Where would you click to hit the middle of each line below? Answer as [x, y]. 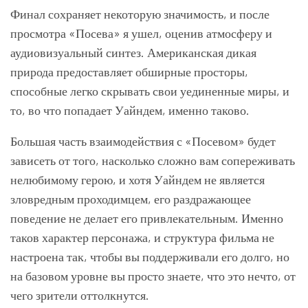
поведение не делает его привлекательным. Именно [147, 218]
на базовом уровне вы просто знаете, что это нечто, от [153, 276]
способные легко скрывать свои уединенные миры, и [150, 91]
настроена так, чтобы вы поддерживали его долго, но [150, 257]
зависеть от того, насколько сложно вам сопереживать [153, 161]
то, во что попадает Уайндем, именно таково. [130, 110]
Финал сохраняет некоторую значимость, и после [140, 14]
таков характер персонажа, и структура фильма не [142, 238]
